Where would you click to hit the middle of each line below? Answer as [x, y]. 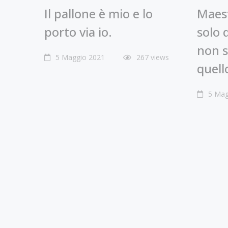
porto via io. [78, 32]
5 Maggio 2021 [79, 57]
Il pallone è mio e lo [98, 13]
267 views [153, 57]
